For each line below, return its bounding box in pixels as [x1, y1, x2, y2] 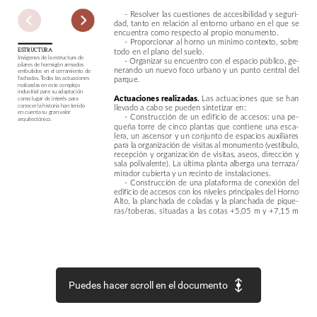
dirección [261, 148, 293, 160]
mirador [114, 167, 141, 179]
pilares [18, 60, 33, 68]
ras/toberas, [114, 204, 156, 217]
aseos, [238, 148, 260, 160]
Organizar [129, 54, 162, 67]
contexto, [246, 35, 278, 47]
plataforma [204, 176, 242, 188]
